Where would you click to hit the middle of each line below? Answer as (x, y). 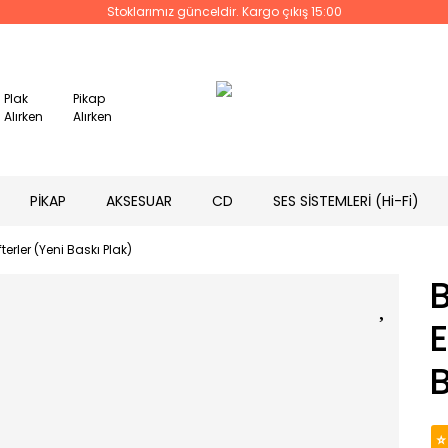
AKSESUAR (139, 200)
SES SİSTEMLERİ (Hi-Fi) (346, 200)
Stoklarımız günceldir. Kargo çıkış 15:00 (224, 11)
